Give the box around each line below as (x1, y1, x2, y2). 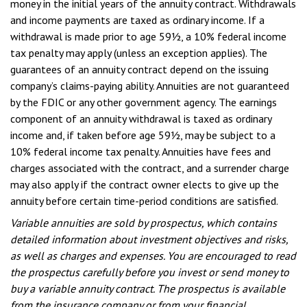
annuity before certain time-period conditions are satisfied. (10, 194, 278, 208)
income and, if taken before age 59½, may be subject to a (10, 128, 275, 142)
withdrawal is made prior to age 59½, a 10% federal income (10, 29, 286, 43)
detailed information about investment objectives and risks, (10, 232, 288, 246)
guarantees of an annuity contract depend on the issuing (10, 62, 269, 76)
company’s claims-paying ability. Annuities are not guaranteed (10, 79, 289, 93)
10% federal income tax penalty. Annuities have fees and (10, 145, 271, 158)
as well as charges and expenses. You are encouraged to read (10, 249, 296, 262)
